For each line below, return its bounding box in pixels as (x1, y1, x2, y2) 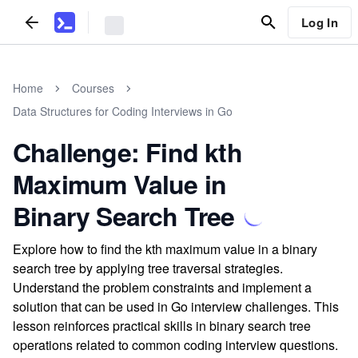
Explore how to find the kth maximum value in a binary (13, 240, 317, 258)
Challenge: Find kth (13, 133, 242, 170)
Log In (300, 13, 338, 31)
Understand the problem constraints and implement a (13, 278, 312, 296)
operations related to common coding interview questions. (13, 336, 338, 354)
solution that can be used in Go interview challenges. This (13, 297, 339, 316)
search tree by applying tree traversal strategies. (13, 259, 283, 277)
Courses (72, 80, 114, 96)
